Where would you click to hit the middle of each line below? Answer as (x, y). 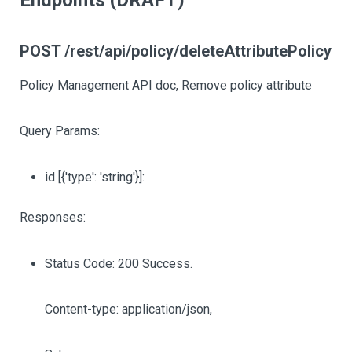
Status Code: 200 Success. (119, 264)
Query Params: (60, 131)
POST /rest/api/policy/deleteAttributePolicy (176, 51)
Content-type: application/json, (128, 309)
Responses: (53, 217)
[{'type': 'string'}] (100, 177)
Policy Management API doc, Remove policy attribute (166, 85)
